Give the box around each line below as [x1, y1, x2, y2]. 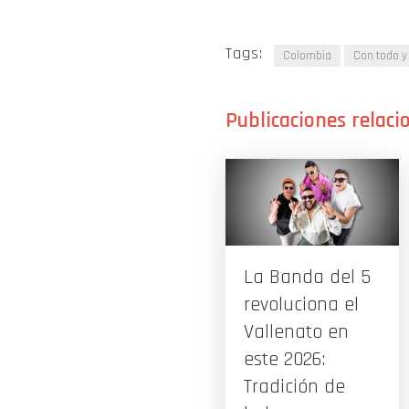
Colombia [283, 47, 331, 63]
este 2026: [244, 346, 325, 372]
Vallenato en [244, 319, 349, 345]
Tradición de [244, 373, 345, 400]
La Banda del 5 [244, 264, 371, 290]
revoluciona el [244, 291, 359, 318]
